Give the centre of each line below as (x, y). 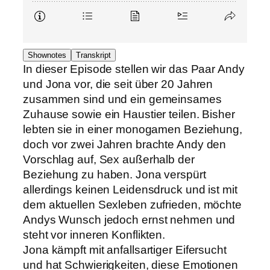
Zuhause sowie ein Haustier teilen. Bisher (129, 115)
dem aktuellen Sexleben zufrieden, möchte (132, 205)
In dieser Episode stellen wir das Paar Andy (134, 69)
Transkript (93, 55)
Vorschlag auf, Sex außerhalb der (109, 160)
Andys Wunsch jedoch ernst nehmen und (129, 220)
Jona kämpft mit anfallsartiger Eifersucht (125, 250)
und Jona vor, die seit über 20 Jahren (118, 84)
